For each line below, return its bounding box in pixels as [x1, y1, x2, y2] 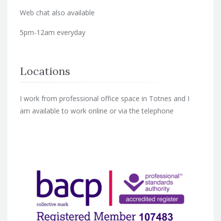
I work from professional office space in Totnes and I [20, 93, 189, 103]
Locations [20, 64, 70, 78]
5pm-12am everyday [20, 27, 85, 37]
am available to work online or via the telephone [20, 106, 174, 115]
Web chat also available [20, 7, 95, 17]
